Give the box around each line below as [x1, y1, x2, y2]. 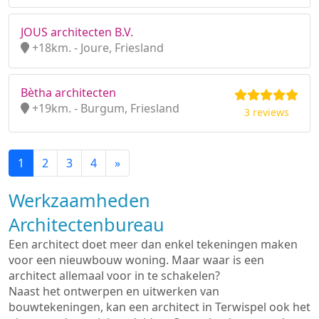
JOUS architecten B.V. [21, 24, 133, 40]
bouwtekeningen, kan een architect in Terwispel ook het [9, 299, 310, 315]
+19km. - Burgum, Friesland [29, 100, 179, 116]
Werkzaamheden [9, 188, 150, 212]
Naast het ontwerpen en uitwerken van [9, 283, 219, 299]
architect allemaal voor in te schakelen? [9, 268, 220, 283]
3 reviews [244, 105, 289, 119]
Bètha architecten [21, 85, 116, 100]
